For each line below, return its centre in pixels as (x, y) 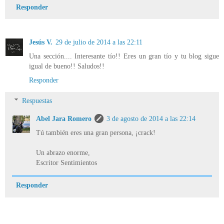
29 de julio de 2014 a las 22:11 (99, 42)
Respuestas (37, 101)
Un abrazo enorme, (63, 153)
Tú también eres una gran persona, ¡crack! (96, 133)
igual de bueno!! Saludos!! (67, 66)
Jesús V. (41, 42)
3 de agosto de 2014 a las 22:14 (151, 119)
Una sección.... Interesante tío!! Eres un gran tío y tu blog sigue (124, 56)
